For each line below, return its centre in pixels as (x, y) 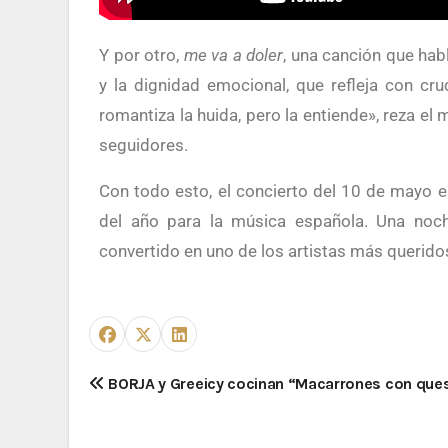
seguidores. (143, 144)
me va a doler (233, 54)
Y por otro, (146, 54)
